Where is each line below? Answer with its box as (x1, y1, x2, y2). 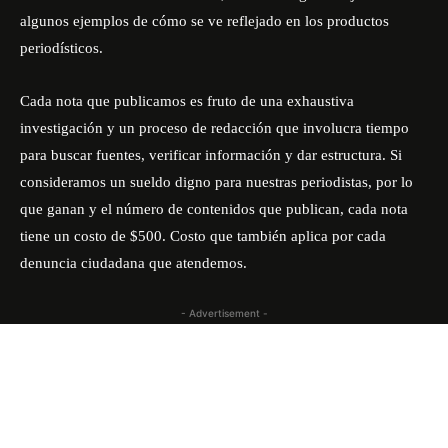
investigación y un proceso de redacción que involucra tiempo (20, 120, 409, 136)
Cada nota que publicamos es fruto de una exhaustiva (20, 93, 354, 109)
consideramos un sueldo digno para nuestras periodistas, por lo (20, 174, 413, 190)
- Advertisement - (180, 307, 268, 319)
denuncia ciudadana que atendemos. (20, 255, 247, 271)
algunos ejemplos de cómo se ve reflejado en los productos (20, 13, 389, 29)
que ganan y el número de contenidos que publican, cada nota (20, 201, 408, 217)
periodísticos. (20, 40, 103, 56)
